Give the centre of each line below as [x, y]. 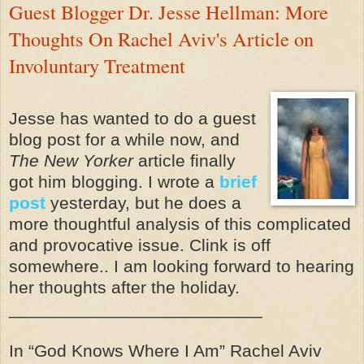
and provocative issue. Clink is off [140, 245]
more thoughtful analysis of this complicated [180, 224]
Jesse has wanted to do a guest [132, 119]
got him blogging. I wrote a [114, 182]
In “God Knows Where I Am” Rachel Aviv [165, 351]
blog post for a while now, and [124, 140]
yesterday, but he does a [143, 203]
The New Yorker [71, 161]
